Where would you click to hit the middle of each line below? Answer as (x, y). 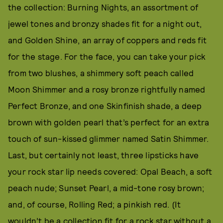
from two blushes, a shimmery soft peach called (101, 73)
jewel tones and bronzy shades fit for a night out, (105, 24)
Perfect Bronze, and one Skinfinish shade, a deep (105, 106)
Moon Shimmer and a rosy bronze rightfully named (107, 89)
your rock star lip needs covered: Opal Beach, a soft (110, 171)
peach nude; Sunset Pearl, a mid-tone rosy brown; (106, 188)
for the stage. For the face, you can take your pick (107, 56)
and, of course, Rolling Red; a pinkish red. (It (95, 204)
